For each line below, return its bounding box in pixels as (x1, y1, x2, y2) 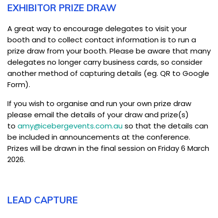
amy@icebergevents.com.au (18, 120, 123, 131)
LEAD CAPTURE (7, 194, 78, 206)
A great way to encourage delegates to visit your (7, 23, 187, 34)
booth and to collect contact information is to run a (7, 34, 196, 45)
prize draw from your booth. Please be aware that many (7, 45, 211, 56)
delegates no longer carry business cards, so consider (7, 56, 202, 67)
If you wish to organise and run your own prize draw (7, 98, 191, 109)
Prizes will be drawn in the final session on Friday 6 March (7, 143, 209, 153)
